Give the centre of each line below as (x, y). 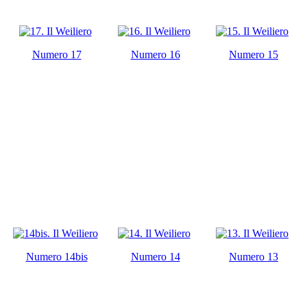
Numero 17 (57, 54)
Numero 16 (155, 54)
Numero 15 (254, 54)
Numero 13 (254, 256)
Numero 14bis (57, 256)
